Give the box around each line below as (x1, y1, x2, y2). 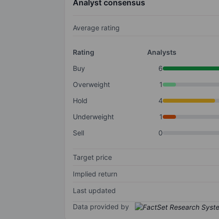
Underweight (73, 112, 114, 121)
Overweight (73, 80, 110, 89)
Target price (73, 153, 112, 162)
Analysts (147, 48, 176, 57)
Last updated (73, 186, 116, 195)
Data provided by (73, 202, 129, 211)
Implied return (73, 170, 117, 178)
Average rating (73, 23, 120, 32)
